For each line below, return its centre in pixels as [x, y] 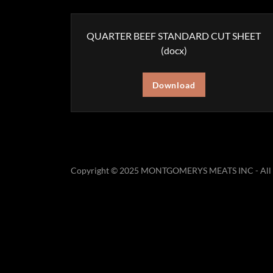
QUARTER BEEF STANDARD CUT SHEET [174, 36]
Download [174, 85]
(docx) [174, 50]
